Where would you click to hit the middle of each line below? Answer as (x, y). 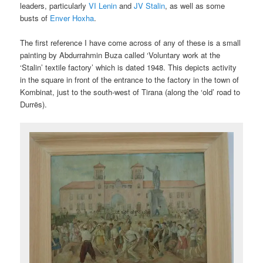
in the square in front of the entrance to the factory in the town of (130, 79)
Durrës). (34, 104)
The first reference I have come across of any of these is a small (131, 42)
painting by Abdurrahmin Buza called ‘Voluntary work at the (120, 55)
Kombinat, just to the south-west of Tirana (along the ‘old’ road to (130, 92)
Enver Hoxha (72, 18)
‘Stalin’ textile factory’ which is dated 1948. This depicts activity (129, 67)
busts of (35, 18)
